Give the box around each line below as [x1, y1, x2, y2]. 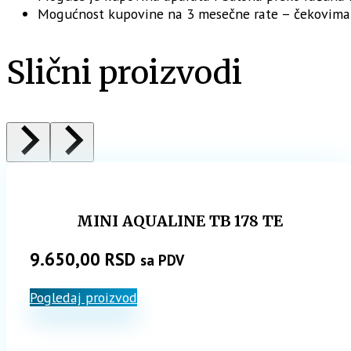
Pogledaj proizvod [29, 288, 137, 307]
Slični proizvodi [6, 52, 242, 92]
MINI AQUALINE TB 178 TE [76, 211, 283, 230]
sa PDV [139, 250, 184, 270]
